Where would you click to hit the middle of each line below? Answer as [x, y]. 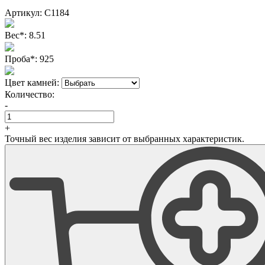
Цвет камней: [32, 82]
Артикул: [23, 12]
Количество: [30, 94]
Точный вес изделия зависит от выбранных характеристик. [125, 138]
